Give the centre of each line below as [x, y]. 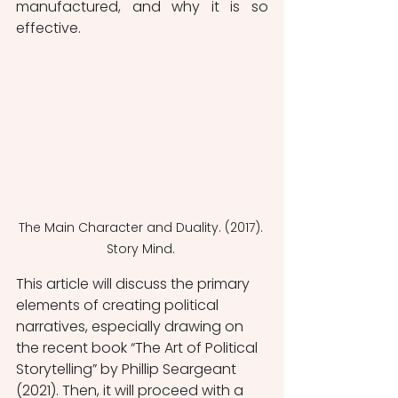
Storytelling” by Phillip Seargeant [128, 369]
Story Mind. [142, 248]
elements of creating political [119, 305]
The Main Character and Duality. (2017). [142, 227]
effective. [50, 28]
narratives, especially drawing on [131, 326]
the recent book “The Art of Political [139, 347]
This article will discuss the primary [135, 283]
